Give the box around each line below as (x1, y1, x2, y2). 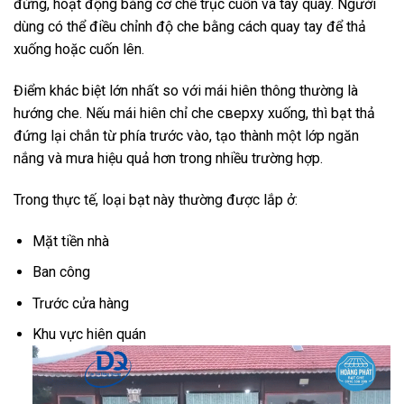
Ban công (32, 263, 90, 281)
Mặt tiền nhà (32, 232, 109, 250)
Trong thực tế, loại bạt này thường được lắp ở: (14, 190, 298, 208)
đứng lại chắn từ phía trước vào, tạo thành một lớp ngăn (14, 127, 359, 144)
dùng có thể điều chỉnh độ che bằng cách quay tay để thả (14, 18, 366, 36)
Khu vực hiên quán (32, 326, 146, 344)
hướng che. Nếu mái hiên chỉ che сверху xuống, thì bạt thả (14, 105, 375, 122)
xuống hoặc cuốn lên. (14, 41, 144, 59)
